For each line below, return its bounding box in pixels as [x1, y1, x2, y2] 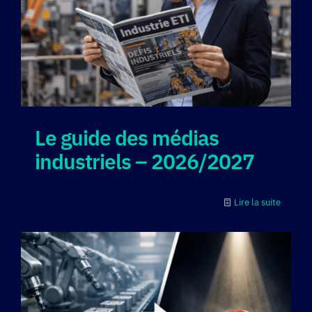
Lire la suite [234, 161, 281, 173]
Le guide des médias [35, 88, 219, 116]
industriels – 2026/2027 [35, 112, 254, 140]
